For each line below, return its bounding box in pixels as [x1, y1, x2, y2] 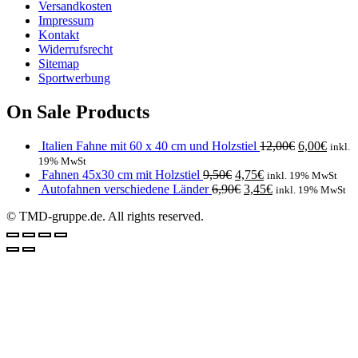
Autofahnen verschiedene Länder [41, 182, 209, 197]
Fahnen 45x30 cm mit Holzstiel [42, 168, 200, 182]
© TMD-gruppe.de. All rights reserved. [6, 209, 204, 224]
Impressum [38, 14, 93, 28]
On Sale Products [6, 101, 149, 123]
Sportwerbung [38, 71, 110, 86]
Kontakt [38, 28, 79, 42]
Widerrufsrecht [38, 42, 113, 57]
